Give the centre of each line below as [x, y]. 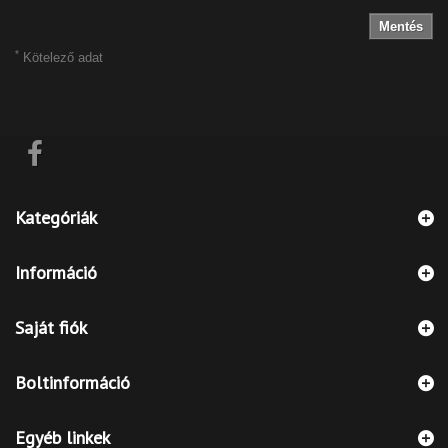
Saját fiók [51, 327]
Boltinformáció [72, 382]
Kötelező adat [61, 57]
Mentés [401, 26]
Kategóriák [56, 217]
